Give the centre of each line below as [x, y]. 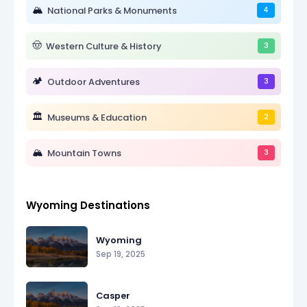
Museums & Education [97, 117]
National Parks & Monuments [112, 10]
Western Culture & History [104, 46]
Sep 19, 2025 [121, 254]
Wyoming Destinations [88, 206]
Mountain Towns [84, 153]
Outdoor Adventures [94, 82]
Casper [113, 295]
